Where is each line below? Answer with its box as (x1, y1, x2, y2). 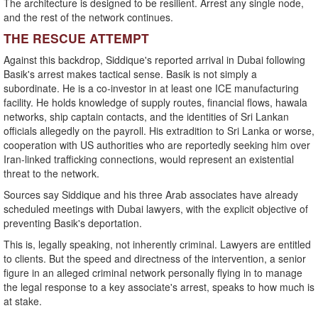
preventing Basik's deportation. (4, 216, 142, 231)
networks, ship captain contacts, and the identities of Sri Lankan (4, 109, 289, 124)
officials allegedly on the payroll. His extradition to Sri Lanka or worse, (4, 124, 314, 138)
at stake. (4, 294, 42, 309)
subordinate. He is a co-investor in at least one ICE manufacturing (4, 81, 299, 96)
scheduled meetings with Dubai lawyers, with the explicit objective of (4, 202, 308, 216)
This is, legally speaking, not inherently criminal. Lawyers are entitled (4, 237, 311, 252)
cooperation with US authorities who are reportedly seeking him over (4, 138, 310, 153)
